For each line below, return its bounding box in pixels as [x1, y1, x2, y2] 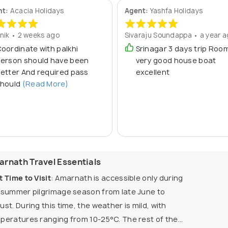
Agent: [124, 6, 150, 16]
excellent [135, 67, 170, 77]
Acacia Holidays [10, 6, 64, 16]
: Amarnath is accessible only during [50, 173, 183, 183]
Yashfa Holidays [150, 6, 203, 16]
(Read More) [20, 79, 68, 89]
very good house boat [135, 55, 216, 66]
